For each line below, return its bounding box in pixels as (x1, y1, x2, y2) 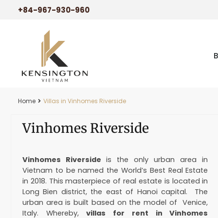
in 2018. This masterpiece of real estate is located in (22, 176, 208, 186)
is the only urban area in (106, 155, 208, 164)
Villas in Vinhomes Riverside (43, 97, 126, 105)
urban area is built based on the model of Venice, (22, 198, 208, 207)
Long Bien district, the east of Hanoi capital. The (22, 187, 208, 197)
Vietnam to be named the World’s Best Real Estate (22, 165, 208, 175)
